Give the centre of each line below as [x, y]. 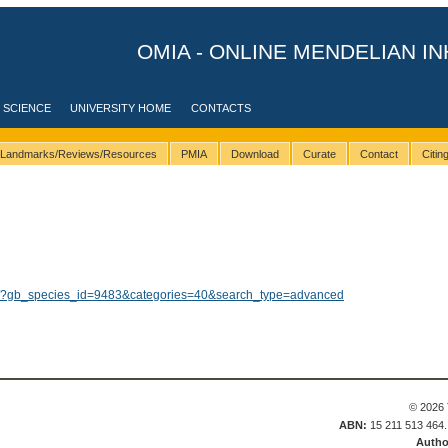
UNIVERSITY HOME [121, 108]
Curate [319, 154]
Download [254, 154]
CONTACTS [221, 108]
